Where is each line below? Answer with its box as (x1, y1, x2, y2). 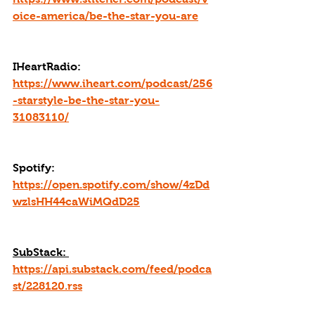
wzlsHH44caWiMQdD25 (13, 195, 140, 207)
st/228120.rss (13, 280, 82, 292)
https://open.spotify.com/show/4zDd (13, 179, 210, 191)
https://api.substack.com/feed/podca (13, 263, 212, 275)
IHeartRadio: (13, 60, 84, 72)
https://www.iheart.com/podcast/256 (13, 77, 212, 89)
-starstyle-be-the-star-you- (13, 94, 160, 106)
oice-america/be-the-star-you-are (13, 10, 198, 22)
